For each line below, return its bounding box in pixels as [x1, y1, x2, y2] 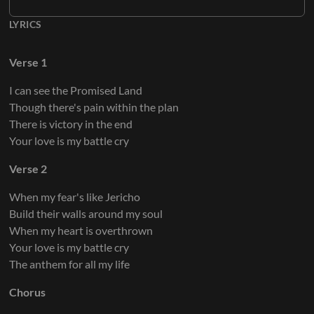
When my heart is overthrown [8, 223, 153, 237]
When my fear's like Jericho [8, 189, 140, 203]
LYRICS [8, 18, 42, 30]
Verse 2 [8, 161, 47, 175]
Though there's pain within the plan [8, 100, 179, 114]
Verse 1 [8, 55, 47, 69]
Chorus [8, 285, 46, 299]
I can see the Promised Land [8, 83, 142, 97]
